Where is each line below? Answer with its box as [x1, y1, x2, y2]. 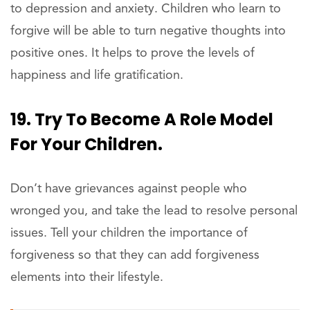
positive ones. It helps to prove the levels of [10, 47, 255, 60]
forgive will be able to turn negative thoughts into [10, 25, 286, 38]
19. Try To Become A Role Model [10, 108, 273, 131]
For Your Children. [10, 133, 163, 156]
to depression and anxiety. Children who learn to [10, 3, 281, 16]
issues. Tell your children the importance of [10, 227, 248, 240]
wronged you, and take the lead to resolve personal [10, 205, 298, 218]
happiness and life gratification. [10, 69, 183, 82]
